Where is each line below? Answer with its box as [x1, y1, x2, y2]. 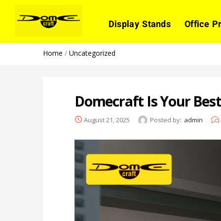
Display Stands [108, 19, 171, 29]
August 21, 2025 [84, 115, 130, 124]
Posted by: [150, 115, 182, 124]
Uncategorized [69, 48, 115, 58]
